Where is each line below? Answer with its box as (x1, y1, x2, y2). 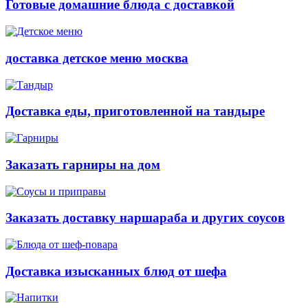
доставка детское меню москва (5, 50, 188, 65)
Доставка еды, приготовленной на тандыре (5, 104, 265, 119)
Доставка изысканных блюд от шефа (5, 263, 227, 278)
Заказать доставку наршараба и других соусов (5, 210, 285, 225)
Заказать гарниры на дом (5, 157, 160, 172)
